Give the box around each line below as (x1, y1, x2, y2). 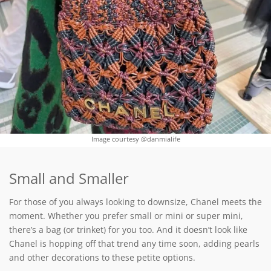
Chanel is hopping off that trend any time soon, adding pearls (9, 238, 260, 249)
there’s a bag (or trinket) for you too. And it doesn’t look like (9, 224, 247, 235)
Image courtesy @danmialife (91, 134, 180, 143)
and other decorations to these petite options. (9, 252, 195, 263)
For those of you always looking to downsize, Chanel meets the (9, 196, 262, 207)
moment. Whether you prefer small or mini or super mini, (9, 210, 243, 221)
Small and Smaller (9, 168, 129, 188)
